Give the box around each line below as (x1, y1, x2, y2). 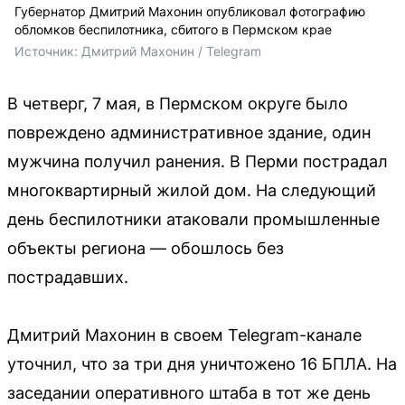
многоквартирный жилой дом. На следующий (7, 180, 376, 200)
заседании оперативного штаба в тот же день (7, 382, 371, 402)
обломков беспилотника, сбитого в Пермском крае (14, 21, 332, 37)
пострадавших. (7, 267, 128, 287)
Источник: (14, 42, 81, 59)
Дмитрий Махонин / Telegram (81, 42, 261, 59)
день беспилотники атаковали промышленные (7, 209, 380, 229)
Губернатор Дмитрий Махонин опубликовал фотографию (14, 3, 365, 19)
